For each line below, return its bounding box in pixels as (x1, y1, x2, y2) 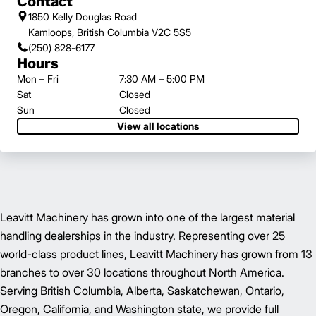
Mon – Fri (17, 73, 59, 85)
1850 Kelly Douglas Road (28, 11, 137, 23)
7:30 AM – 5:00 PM (119, 73, 205, 85)
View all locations (117, 120, 199, 132)
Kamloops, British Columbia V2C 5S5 (28, 26, 191, 38)
